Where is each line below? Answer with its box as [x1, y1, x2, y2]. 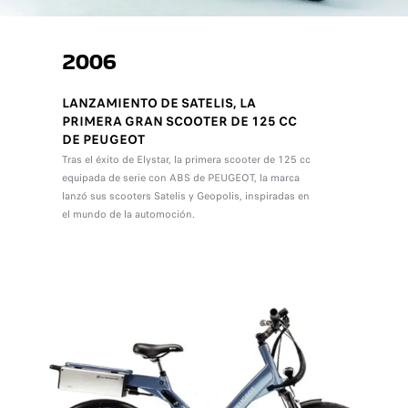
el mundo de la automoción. [61, 206, 195, 221]
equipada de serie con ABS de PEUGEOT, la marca [61, 169, 300, 185]
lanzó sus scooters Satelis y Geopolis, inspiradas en [61, 188, 310, 203]
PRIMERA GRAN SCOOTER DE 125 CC [61, 111, 297, 130]
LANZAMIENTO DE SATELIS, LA [61, 93, 256, 112]
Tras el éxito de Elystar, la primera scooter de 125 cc [61, 151, 311, 167]
